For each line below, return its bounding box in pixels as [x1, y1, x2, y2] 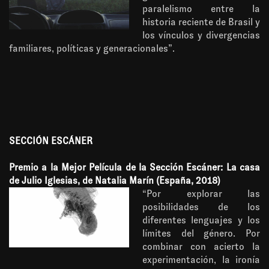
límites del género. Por [142, 228, 260, 238]
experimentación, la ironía [142, 255, 260, 265]
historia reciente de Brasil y [142, 17, 260, 27]
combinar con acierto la [142, 241, 260, 252]
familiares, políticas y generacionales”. [9, 43, 175, 53]
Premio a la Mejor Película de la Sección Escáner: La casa [9, 162, 260, 172]
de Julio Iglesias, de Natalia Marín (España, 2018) [9, 175, 220, 186]
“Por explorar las [142, 189, 260, 199]
